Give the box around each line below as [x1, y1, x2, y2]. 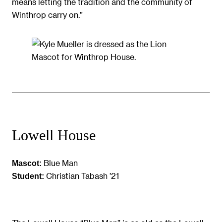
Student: [12, 171, 44, 181]
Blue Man [42, 158, 78, 168]
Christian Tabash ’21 [44, 171, 119, 181]
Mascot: [12, 159, 42, 168]
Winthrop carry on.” [12, 9, 83, 19]
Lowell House [12, 127, 96, 144]
